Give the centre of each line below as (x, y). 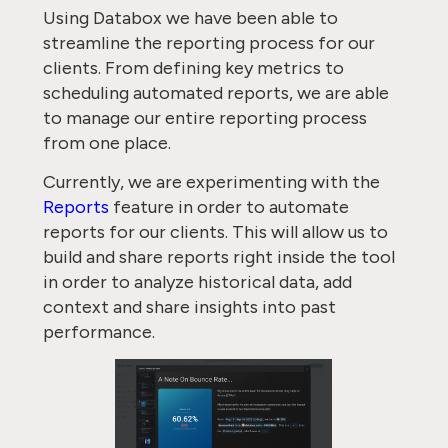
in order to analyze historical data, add (197, 282)
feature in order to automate (228, 207)
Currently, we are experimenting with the (211, 182)
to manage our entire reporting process (204, 118)
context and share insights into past (189, 307)
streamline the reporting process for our (208, 43)
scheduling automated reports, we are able (215, 93)
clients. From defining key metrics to (193, 68)
